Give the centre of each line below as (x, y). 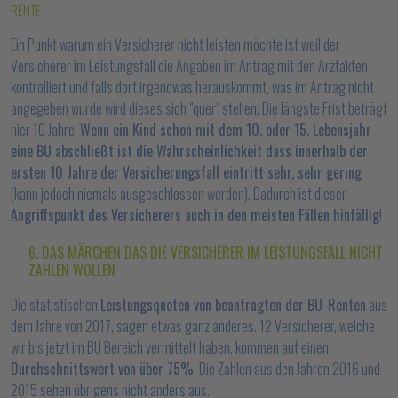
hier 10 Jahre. (45, 130)
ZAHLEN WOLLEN (72, 270)
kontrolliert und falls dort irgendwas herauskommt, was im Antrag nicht (192, 87)
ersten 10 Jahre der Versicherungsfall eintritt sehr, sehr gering (186, 172)
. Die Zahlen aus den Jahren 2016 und (287, 369)
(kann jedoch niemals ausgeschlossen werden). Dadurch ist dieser (179, 194)
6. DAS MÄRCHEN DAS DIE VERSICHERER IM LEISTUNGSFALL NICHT (206, 252)
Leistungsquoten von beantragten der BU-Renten (233, 305)
